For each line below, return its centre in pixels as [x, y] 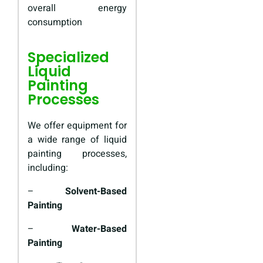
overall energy [77, 9]
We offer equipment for [77, 126]
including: [48, 168]
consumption [55, 23]
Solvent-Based [96, 192]
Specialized [68, 58]
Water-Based [99, 229]
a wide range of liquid [77, 140]
